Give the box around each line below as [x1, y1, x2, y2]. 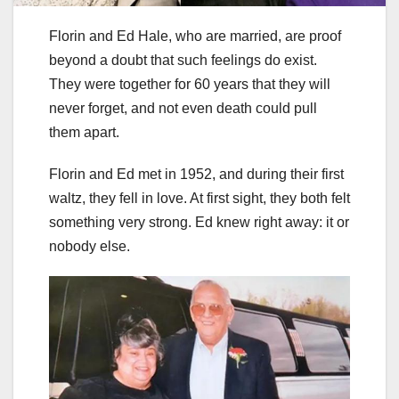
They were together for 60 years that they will [49, 77, 330, 93]
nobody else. [49, 239, 130, 255]
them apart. [49, 125, 119, 141]
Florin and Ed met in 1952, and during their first [49, 167, 344, 183]
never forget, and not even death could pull [49, 101, 317, 117]
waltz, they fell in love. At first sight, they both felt [49, 191, 350, 207]
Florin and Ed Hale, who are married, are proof [49, 28, 341, 45]
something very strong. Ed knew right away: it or [49, 215, 349, 231]
